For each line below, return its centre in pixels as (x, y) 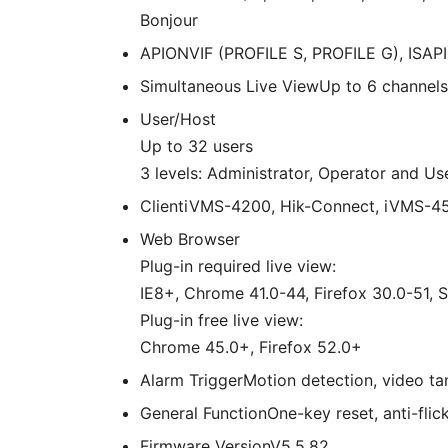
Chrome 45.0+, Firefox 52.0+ (251, 347)
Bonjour (169, 20)
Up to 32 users (196, 146)
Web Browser (190, 239)
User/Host (178, 119)
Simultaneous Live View (229, 86)
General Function (203, 413)
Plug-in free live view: (221, 320)
